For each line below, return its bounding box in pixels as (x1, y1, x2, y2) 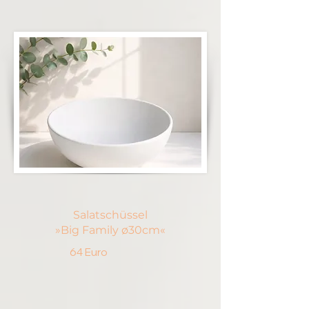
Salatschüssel (73, 208, 148, 221)
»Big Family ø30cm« (55, 223, 166, 237)
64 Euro (69, 246, 108, 259)
